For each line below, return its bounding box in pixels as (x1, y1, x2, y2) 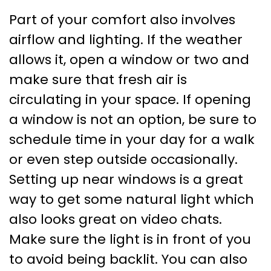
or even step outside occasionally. (9, 150, 238, 169)
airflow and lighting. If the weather (9, 30, 243, 50)
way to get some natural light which (9, 190, 254, 209)
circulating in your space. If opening (9, 90, 251, 109)
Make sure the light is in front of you (9, 230, 251, 249)
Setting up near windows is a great (9, 170, 243, 189)
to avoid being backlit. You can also (9, 250, 247, 269)
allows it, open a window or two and (9, 50, 249, 70)
